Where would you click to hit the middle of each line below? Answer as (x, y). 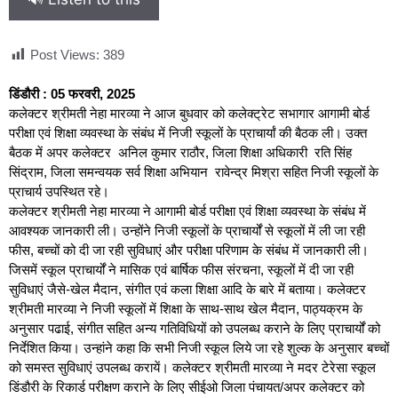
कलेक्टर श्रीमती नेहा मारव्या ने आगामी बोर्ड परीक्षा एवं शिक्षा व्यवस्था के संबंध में (187, 211)
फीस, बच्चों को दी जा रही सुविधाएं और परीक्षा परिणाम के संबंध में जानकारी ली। (189, 250)
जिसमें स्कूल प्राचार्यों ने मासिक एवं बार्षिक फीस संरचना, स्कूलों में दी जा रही (181, 269)
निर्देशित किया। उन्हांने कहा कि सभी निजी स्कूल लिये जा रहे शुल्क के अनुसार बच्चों (199, 347)
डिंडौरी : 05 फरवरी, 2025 (72, 93)
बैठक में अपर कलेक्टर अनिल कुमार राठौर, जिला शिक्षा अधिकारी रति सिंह (180, 152)
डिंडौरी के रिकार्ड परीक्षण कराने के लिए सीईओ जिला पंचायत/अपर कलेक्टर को (187, 386)
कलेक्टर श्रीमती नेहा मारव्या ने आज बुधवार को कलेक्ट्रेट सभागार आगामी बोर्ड (189, 113)
